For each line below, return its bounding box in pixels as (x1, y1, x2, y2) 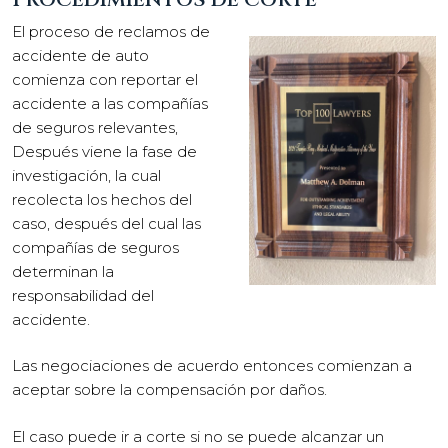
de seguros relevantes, (12, 117, 178, 137)
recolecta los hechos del (12, 189, 192, 209)
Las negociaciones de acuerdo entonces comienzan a (12, 356, 412, 375)
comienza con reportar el (12, 69, 198, 89)
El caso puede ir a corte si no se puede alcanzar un (12, 426, 384, 446)
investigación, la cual (12, 165, 161, 185)
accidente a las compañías (12, 93, 208, 113)
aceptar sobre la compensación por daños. (12, 380, 327, 399)
